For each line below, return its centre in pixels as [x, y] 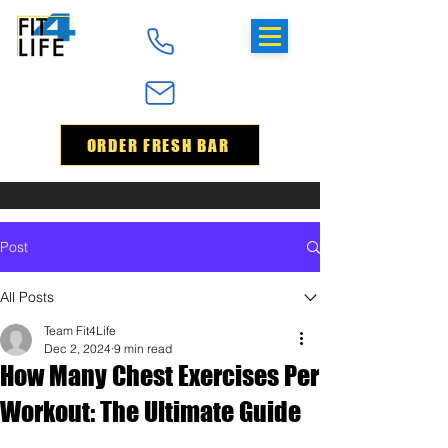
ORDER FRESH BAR [158, 145]
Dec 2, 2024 [77, 348]
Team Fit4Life [80, 330]
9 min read [143, 348]
